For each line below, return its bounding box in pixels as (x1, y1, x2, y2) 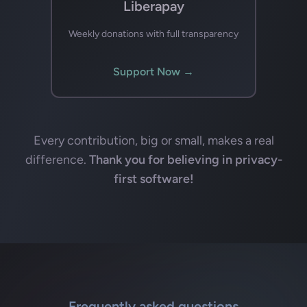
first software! (113, 171, 194, 186)
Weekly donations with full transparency (69, 27, 238, 40)
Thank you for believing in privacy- (88, 151, 282, 167)
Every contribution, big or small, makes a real (33, 132, 274, 148)
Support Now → (113, 64, 194, 78)
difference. (25, 151, 86, 167)
